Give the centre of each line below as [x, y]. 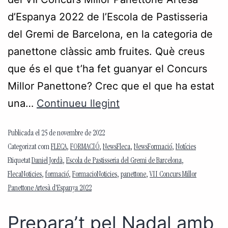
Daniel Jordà [47, 161]
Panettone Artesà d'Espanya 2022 [50, 189]
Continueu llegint [78, 103]
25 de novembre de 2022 [73, 134]
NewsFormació [153, 147]
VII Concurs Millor [173, 175]
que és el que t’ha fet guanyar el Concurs [107, 68]
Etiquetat [20, 161]
